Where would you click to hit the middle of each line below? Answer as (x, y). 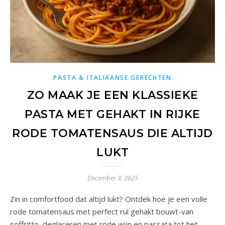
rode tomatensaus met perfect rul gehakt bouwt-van (102, 211)
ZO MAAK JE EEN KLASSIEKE (113, 95)
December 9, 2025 (113, 178)
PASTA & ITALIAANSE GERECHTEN (113, 77)
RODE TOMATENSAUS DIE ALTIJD (113, 133)
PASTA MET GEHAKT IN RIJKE (113, 114)
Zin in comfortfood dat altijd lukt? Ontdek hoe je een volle (109, 199)
